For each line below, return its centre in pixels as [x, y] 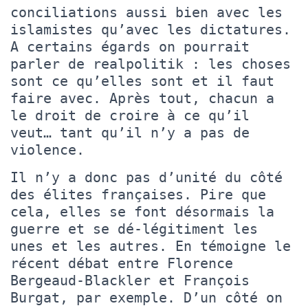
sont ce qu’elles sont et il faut [142, 81]
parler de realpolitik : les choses [151, 64]
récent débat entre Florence [122, 263]
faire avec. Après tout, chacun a [142, 98]
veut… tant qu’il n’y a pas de [130, 132]
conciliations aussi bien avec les [146, 12]
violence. [47, 150]
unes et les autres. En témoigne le [151, 246]
